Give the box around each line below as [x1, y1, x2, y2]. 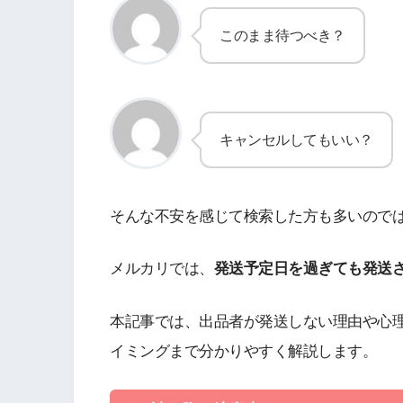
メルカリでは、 [110, 260, 214, 278]
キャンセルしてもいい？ [219, 131, 373, 148]
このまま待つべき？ [219, 27, 345, 44]
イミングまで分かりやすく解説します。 [110, 343, 377, 361]
